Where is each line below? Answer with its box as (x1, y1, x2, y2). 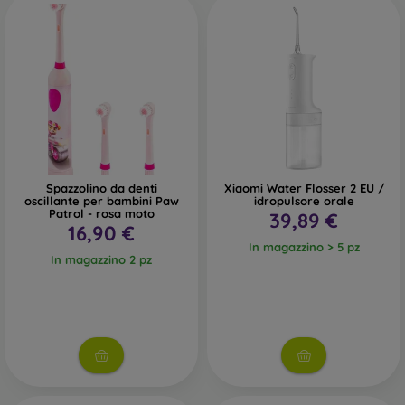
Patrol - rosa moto (48, 206, 155, 221)
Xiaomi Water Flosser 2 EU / (223, 181, 384, 196)
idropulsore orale (253, 193, 354, 209)
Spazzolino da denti (45, 181, 157, 196)
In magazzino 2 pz (51, 252, 152, 268)
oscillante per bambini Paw (24, 193, 179, 209)
